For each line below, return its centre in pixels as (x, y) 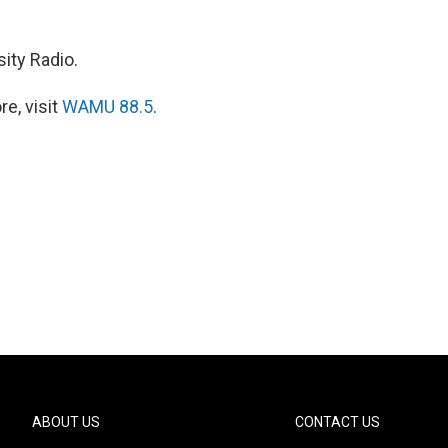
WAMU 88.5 (107, 107)
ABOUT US (66, 422)
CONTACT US (338, 422)
